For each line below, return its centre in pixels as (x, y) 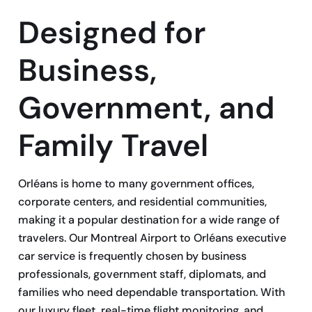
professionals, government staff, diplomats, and (142, 274)
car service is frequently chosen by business (132, 256)
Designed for (112, 32)
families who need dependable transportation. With (151, 292)
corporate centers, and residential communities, (142, 201)
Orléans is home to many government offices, (136, 183)
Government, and (146, 108)
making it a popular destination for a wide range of (149, 219)
